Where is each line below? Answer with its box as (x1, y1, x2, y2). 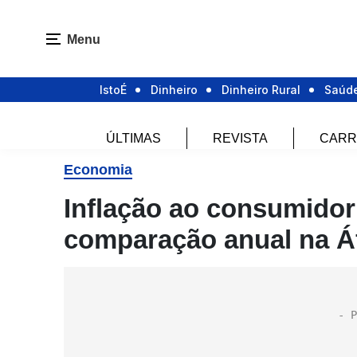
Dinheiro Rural (222, 83, 300, 97)
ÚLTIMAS (105, 131, 161, 146)
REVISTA (212, 131, 268, 146)
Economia (64, 162, 132, 178)
